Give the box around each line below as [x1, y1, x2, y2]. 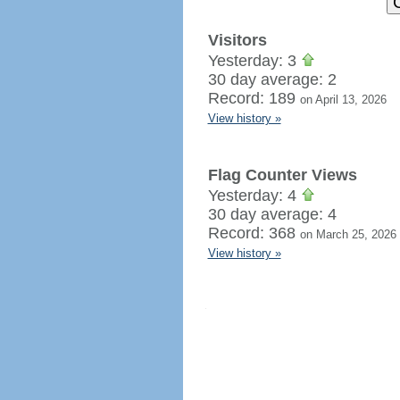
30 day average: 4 [207, 205, 337, 223]
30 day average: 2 [207, 71, 337, 88]
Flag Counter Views [207, 166, 357, 184]
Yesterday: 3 [207, 52, 301, 70]
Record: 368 [207, 224, 300, 242]
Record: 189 [207, 89, 300, 107]
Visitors [207, 31, 267, 49]
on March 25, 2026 [299, 228, 396, 241]
